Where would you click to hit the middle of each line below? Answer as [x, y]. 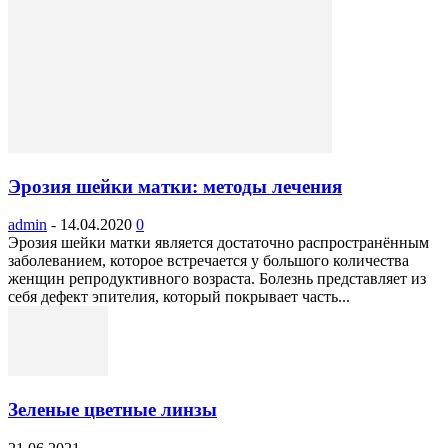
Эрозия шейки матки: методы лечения [175, 186]
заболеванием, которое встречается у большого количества [208, 261]
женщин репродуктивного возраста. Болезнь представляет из [217, 279]
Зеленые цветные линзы [112, 410]
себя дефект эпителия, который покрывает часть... [179, 297]
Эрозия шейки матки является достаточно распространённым [218, 243]
